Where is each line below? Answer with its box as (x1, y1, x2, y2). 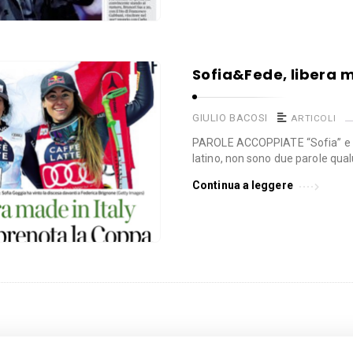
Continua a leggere (192, 179, 293, 192)
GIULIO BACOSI (192, 112, 268, 124)
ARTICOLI (291, 113, 336, 124)
